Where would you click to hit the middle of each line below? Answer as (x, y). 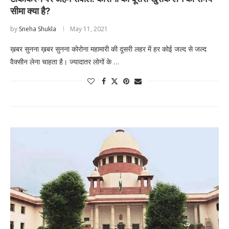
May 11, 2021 (89, 29)
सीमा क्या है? (30, 11)
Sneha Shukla (38, 29)
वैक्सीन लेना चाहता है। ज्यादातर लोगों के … (65, 61)
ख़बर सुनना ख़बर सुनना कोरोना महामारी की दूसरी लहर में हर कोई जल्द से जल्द (108, 49)
